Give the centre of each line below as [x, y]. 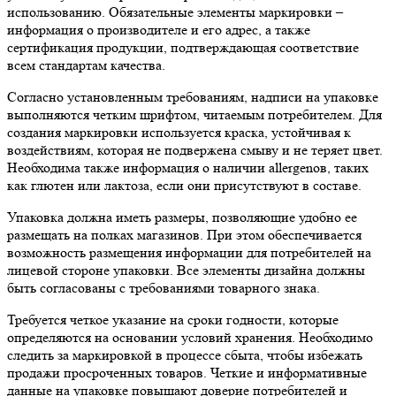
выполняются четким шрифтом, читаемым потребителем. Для [194, 114]
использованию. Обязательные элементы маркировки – [175, 12]
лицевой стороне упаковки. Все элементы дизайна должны [186, 270]
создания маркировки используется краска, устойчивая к [179, 132]
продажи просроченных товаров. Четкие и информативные [187, 373]
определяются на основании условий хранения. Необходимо [190, 337]
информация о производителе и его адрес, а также [159, 30]
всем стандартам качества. [86, 65]
